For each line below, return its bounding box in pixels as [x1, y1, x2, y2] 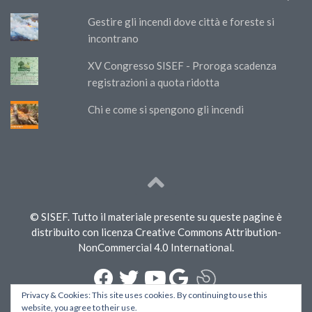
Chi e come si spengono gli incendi [88, 102, 244, 116]
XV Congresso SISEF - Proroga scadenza [88, 58, 277, 72]
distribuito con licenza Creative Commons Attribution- [31, 225, 281, 238]
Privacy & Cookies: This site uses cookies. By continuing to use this [22, 290, 267, 300]
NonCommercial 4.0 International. [78, 240, 234, 253]
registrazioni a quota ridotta [88, 75, 220, 88]
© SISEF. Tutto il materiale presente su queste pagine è [30, 210, 282, 223]
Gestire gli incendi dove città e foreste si [88, 15, 275, 28]
